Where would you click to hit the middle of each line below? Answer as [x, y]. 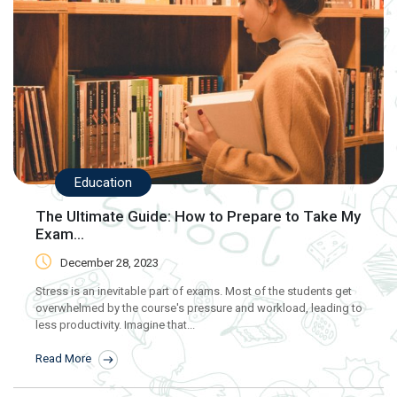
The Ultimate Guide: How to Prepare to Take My [198, 217]
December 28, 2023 [109, 263]
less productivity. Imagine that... [115, 325]
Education [103, 183]
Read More [65, 359]
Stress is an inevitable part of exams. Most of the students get [194, 292]
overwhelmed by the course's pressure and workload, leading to [199, 308]
